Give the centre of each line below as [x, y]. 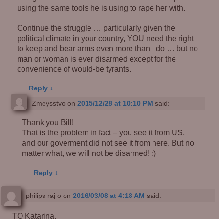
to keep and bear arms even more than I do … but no [108, 48]
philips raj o [43, 196]
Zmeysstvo [48, 103]
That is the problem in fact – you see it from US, [104, 133]
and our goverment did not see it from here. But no [108, 143]
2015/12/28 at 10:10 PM [115, 103]
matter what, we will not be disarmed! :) [89, 153]
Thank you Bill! [48, 122]
